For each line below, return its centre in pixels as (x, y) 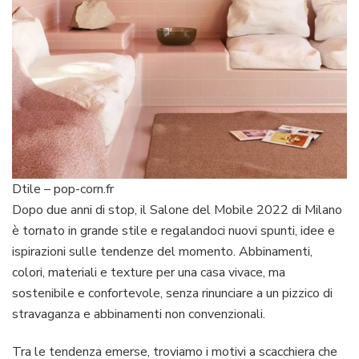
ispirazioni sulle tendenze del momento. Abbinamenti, (162, 252)
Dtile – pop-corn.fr (63, 190)
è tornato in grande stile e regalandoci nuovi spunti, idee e (173, 231)
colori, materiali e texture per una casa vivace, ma (149, 273)
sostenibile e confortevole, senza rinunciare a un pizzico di (172, 294)
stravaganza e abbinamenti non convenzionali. (139, 315)
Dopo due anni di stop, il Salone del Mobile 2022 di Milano (177, 210)
